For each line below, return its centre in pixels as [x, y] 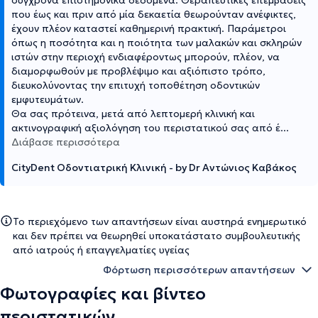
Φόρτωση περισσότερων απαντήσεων [199, 269]
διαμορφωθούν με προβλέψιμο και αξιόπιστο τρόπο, [138, 71]
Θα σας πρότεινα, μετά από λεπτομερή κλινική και [133, 113]
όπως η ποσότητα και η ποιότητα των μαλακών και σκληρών [157, 42]
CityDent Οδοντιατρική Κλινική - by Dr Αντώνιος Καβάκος [154, 167]
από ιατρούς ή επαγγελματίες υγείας [101, 250]
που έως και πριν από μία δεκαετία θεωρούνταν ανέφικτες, [154, 14]
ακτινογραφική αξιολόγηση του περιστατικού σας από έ [146, 127]
